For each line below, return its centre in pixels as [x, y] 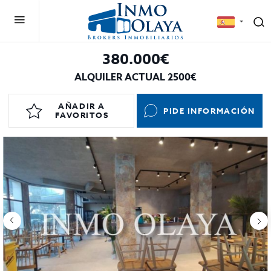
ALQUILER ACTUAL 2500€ [135, 77]
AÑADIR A [82, 106]
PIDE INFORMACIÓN [209, 110]
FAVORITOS [82, 115]
